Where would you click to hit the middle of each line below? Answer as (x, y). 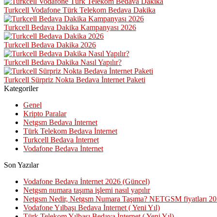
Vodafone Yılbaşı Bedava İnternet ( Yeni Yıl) (92, 207)
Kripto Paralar (45, 113)
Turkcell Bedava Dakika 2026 (50, 45)
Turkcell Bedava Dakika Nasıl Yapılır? (63, 62)
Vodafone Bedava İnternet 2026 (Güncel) (86, 181)
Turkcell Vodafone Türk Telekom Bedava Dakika (80, 10)
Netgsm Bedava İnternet (60, 122)
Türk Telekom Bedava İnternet (70, 131)
